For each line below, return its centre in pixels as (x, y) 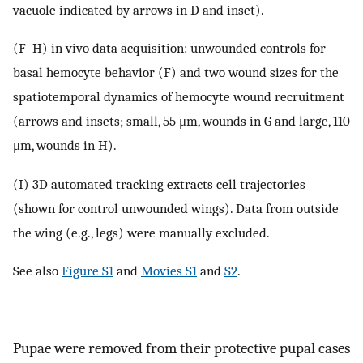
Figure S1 (88, 271)
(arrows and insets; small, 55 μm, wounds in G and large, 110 (181, 121)
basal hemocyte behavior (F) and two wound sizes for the (176, 73)
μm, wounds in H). (65, 145)
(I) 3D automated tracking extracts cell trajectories (159, 184)
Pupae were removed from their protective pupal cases (181, 349)
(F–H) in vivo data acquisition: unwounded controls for (169, 48)
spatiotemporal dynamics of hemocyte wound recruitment (179, 97)
